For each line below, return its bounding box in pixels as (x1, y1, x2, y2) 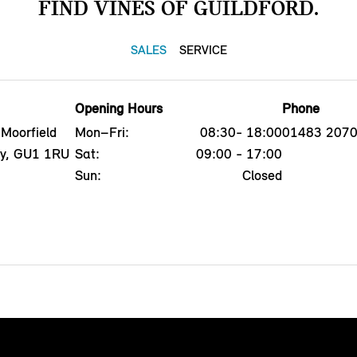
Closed (242, 166, 283, 184)
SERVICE (178, 42, 227, 57)
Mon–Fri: (74, 123, 129, 141)
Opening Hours (74, 99, 163, 117)
